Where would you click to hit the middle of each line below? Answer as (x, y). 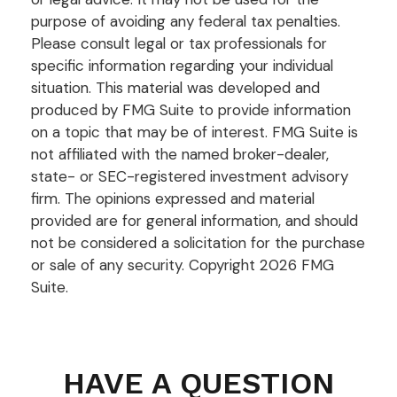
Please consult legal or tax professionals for (179, 43)
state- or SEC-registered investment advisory (190, 176)
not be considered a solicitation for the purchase (198, 242)
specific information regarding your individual (182, 65)
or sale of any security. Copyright (145, 265)
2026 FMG (297, 265)
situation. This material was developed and (175, 87)
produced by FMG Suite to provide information (191, 109)
